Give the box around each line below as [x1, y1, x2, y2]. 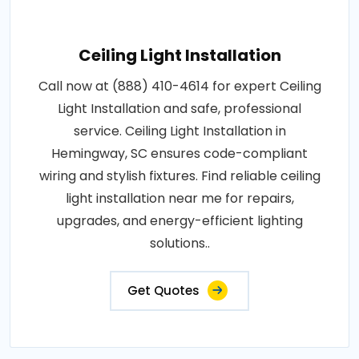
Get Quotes [127, 282, 200, 300]
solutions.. [149, 234, 210, 253]
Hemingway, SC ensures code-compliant [51, 144, 308, 163]
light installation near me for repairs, [65, 189, 294, 208]
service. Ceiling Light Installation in [73, 122, 286, 141]
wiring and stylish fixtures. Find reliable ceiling [38, 167, 321, 186]
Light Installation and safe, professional [58, 99, 301, 119]
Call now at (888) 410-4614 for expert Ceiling [38, 77, 321, 96]
